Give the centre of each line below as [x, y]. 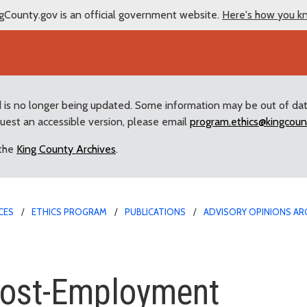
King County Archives [66, 149]
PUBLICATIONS [155, 211]
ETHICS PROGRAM [69, 211]
